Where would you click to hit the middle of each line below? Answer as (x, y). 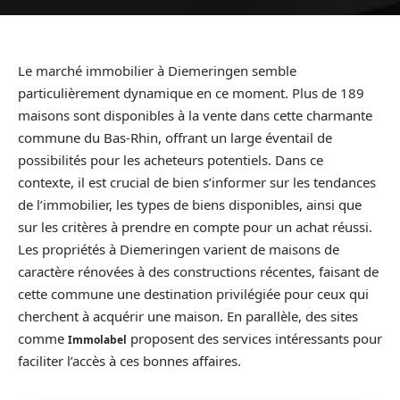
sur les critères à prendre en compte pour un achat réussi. (195, 227)
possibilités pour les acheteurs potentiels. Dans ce (171, 160)
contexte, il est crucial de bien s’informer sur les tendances (197, 182)
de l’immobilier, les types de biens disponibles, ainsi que (190, 204)
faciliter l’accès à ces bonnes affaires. (129, 361)
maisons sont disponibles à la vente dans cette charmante (195, 115)
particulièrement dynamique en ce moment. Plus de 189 (191, 93)
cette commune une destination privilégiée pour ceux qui (193, 294)
